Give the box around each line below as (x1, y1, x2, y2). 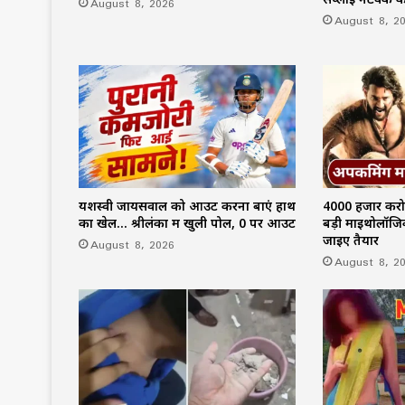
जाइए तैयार (322, 231, 379, 249)
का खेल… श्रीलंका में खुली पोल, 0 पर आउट (79, 213, 296, 231)
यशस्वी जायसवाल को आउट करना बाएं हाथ (79, 196, 296, 214)
